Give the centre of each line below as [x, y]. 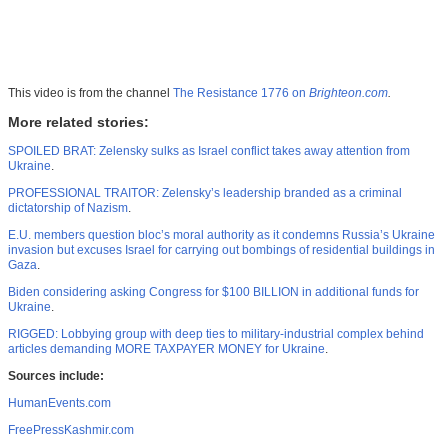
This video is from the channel [90, 93]
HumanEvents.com [59, 403]
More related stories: [78, 122]
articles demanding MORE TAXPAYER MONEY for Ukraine [166, 349]
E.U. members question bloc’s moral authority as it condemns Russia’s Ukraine [221, 235]
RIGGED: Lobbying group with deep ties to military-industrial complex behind [216, 334]
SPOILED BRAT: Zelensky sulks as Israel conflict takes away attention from [209, 151]
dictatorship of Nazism [68, 208]
